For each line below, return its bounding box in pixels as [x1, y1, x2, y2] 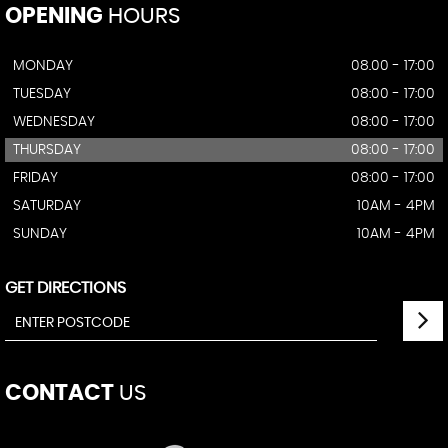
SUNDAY [13, 226, 67, 241]
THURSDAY [13, 142, 81, 157]
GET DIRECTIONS [5, 279, 126, 296]
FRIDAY [13, 170, 58, 185]
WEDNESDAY [13, 114, 95, 129]
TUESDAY [13, 86, 71, 101]
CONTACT [5, 381, 114, 404]
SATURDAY [13, 198, 81, 213]
